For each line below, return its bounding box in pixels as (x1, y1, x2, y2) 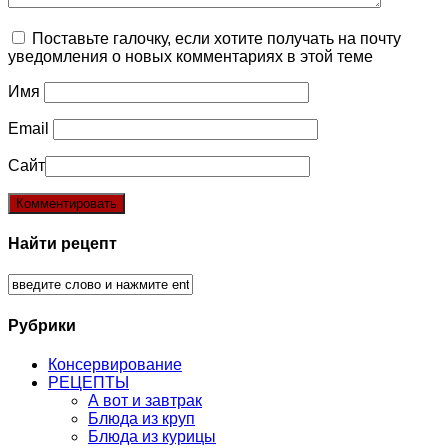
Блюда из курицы (88, 427, 216, 445)
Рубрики (8, 316, 76, 334)
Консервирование (48, 355, 182, 373)
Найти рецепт (8, 235, 117, 253)
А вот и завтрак (88, 391, 202, 409)
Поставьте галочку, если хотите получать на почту (32, 29, 401, 47)
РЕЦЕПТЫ (48, 373, 129, 391)
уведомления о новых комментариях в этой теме (8, 47, 373, 65)
